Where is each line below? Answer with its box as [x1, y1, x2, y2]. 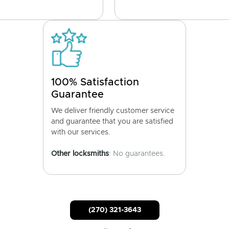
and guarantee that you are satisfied [51, 118, 173, 125]
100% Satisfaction [51, 77, 139, 87]
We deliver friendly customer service [51, 107, 174, 114]
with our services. [51, 129, 110, 136]
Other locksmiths [51, 150, 109, 157]
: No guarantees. [109, 150, 165, 157]
